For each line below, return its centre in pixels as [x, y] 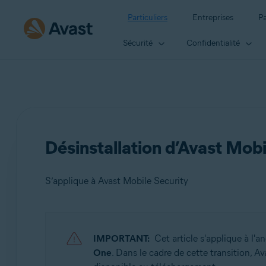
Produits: [81, 229]
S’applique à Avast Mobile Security [116, 181]
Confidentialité [213, 43]
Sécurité [138, 43]
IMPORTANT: [121, 238]
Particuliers [148, 18]
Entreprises [213, 18]
